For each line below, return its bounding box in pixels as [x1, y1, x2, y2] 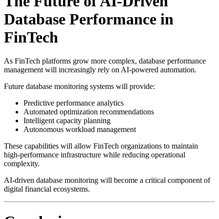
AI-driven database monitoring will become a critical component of [4, 176, 210, 184]
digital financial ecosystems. [4, 185, 90, 193]
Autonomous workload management [23, 125, 136, 133]
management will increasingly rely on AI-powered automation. [4, 66, 197, 74]
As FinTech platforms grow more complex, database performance [4, 57, 206, 65]
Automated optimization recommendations [23, 108, 154, 116]
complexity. [4, 159, 40, 168]
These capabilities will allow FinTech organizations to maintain [4, 142, 198, 150]
